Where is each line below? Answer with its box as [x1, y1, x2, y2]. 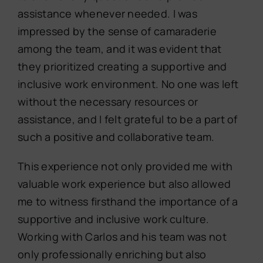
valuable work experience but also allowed [17, 177, 231, 191]
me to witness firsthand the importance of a [17, 194, 238, 209]
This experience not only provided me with [17, 159, 233, 174]
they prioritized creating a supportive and [17, 59, 227, 74]
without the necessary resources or [17, 95, 198, 109]
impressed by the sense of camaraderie [17, 24, 217, 39]
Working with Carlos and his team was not [17, 230, 227, 244]
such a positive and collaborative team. [17, 130, 215, 144]
